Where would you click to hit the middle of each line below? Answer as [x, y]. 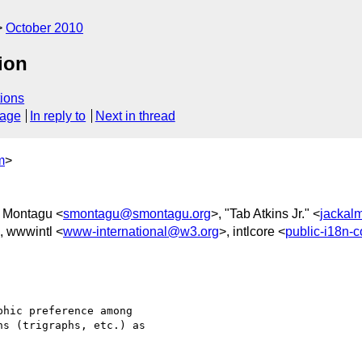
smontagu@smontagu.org [137, 213]
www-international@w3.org [141, 231]
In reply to [58, 116]
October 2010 [44, 28]
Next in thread [135, 116]
